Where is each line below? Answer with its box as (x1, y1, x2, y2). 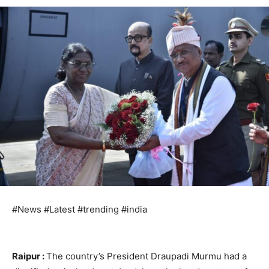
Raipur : (12, 250, 46, 262)
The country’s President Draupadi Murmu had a (46, 250, 247, 262)
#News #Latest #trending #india (12, 204, 147, 216)
